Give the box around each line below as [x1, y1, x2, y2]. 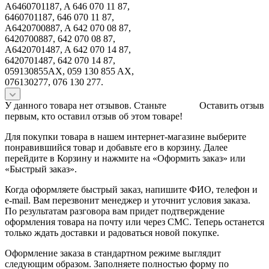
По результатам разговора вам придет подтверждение [5, 205, 225, 216]
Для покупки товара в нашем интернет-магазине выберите [5, 131, 246, 142]
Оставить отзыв [199, 100, 264, 110]
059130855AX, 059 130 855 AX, [5, 65, 134, 76]
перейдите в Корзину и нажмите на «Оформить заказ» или [5, 153, 246, 163]
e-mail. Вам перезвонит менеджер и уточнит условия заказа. [5, 195, 250, 205]
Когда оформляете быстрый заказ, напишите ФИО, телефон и [5, 184, 258, 195]
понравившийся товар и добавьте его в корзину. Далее [5, 142, 228, 153]
